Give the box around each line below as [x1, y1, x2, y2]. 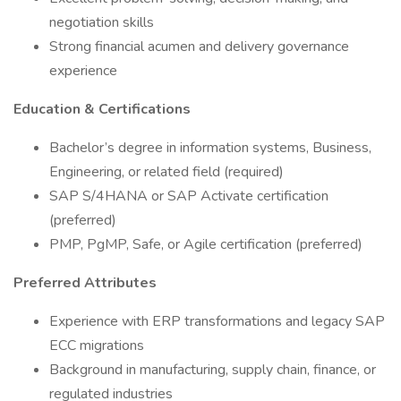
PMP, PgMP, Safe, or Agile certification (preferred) [49, 235, 363, 254]
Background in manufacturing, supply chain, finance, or [49, 360, 376, 380]
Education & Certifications [13, 99, 191, 119]
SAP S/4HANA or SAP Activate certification [49, 186, 328, 206]
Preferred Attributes [13, 273, 157, 293]
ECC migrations [49, 336, 144, 355]
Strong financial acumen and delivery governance [49, 37, 349, 56]
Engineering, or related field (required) [49, 162, 284, 182]
